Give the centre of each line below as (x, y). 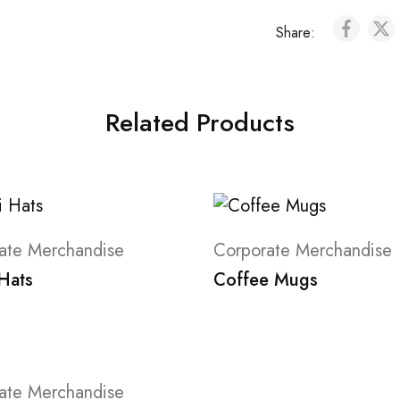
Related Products (200, 123)
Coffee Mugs (266, 280)
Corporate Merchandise (303, 250)
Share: (297, 33)
